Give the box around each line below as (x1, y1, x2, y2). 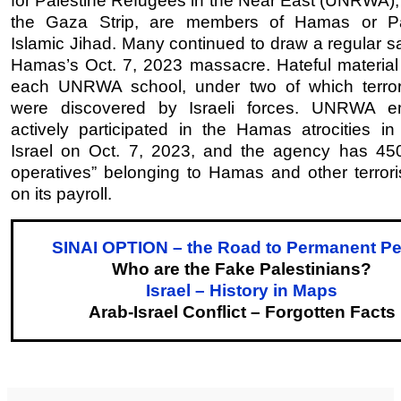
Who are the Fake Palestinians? (112, 260, 371, 279)
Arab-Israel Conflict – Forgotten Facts (88, 303, 396, 322)
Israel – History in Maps (146, 281, 337, 301)
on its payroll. (11, 184, 112, 204)
